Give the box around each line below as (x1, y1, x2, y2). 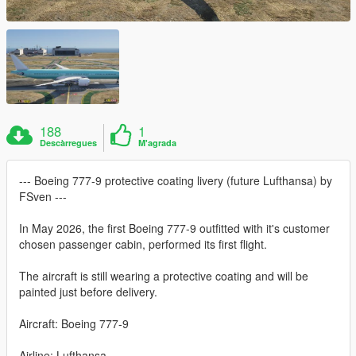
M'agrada (138, 137, 177, 149)
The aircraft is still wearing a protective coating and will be (19, 268, 308, 284)
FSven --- (19, 188, 67, 205)
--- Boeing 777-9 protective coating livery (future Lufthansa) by (19, 172, 332, 189)
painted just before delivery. (19, 284, 157, 300)
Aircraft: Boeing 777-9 (19, 315, 129, 332)
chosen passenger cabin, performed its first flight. (19, 236, 267, 253)
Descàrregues (40, 137, 98, 149)
